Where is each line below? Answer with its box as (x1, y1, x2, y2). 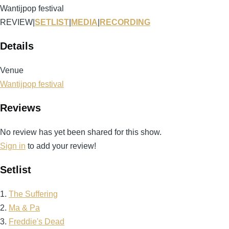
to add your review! (26, 142, 96, 150)
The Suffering (9, 190, 58, 198)
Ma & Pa (9, 203, 40, 212)
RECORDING (100, 18, 150, 27)
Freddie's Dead (9, 217, 64, 226)
